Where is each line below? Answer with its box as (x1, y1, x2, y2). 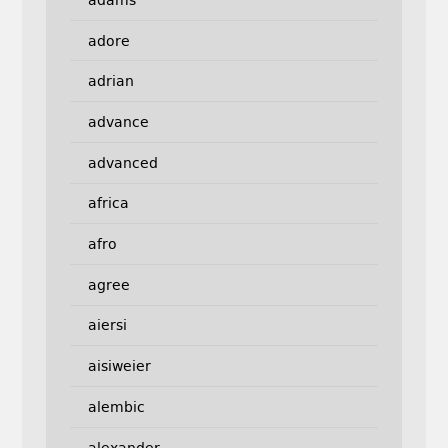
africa (87, 195, 129, 212)
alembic (87, 398, 145, 415)
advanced (87, 154, 158, 171)
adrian (87, 73, 134, 90)
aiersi (87, 317, 127, 334)
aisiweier (87, 358, 151, 375)
